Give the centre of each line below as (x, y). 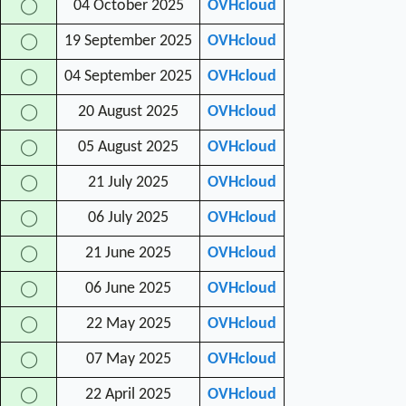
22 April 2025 (128, 394)
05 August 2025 (128, 147)
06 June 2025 (128, 288)
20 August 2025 (128, 111)
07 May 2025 (128, 359)
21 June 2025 (128, 253)
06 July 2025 (128, 217)
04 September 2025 (128, 76)
